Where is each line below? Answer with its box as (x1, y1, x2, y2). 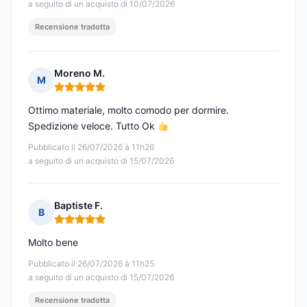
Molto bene (28, 236, 78, 249)
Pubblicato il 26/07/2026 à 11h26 (28, 142, 154, 153)
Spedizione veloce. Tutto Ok (28, 120, 158, 132)
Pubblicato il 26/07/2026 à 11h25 (28, 258, 154, 269)
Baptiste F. (54, 199, 103, 212)
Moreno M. (54, 67, 105, 79)
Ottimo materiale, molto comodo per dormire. (28, 104, 229, 116)
